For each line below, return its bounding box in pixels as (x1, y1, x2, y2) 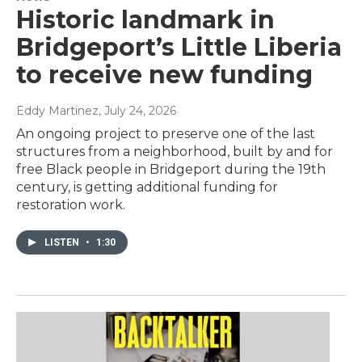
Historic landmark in (16, 5, 275, 36)
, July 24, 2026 (99, 103, 176, 119)
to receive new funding (16, 60, 313, 90)
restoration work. (16, 197, 125, 213)
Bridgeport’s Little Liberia (16, 32, 342, 63)
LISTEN (44, 237, 82, 249)
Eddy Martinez (16, 103, 99, 119)
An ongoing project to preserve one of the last (16, 126, 315, 142)
